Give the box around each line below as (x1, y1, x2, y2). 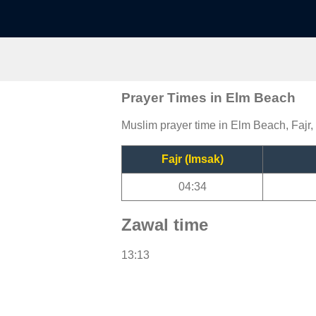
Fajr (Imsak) (161, 152, 224, 165)
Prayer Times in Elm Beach (121, 90, 296, 105)
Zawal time (121, 214, 208, 234)
